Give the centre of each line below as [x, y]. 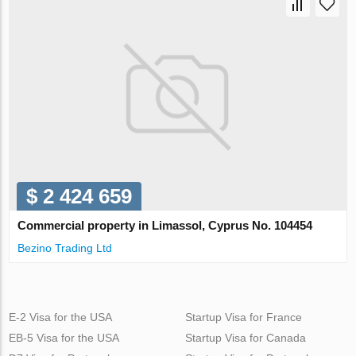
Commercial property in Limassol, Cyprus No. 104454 [165, 225]
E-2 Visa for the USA [61, 317]
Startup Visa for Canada [245, 337]
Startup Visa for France [243, 317]
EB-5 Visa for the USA [64, 337]
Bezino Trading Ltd [65, 248]
